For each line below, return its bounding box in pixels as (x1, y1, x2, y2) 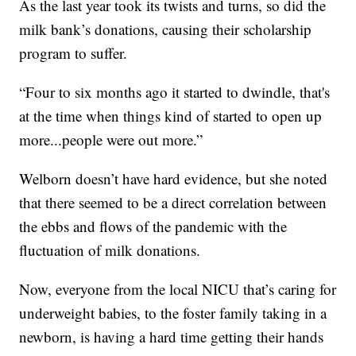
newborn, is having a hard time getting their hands (19, 326, 324, 346)
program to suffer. (19, 42, 128, 63)
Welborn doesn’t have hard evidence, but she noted (19, 168, 328, 188)
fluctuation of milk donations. (19, 239, 201, 260)
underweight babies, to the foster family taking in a (19, 302, 327, 323)
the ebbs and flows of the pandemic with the (19, 215, 288, 236)
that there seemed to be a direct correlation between (19, 192, 327, 212)
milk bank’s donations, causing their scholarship (19, 18, 312, 39)
